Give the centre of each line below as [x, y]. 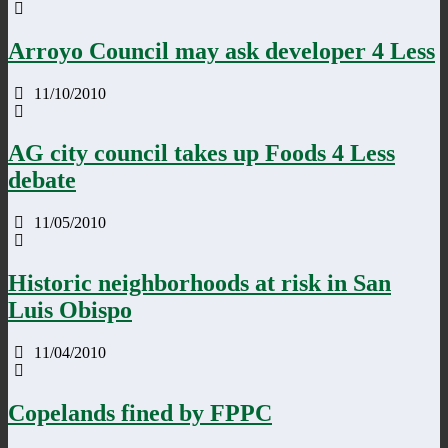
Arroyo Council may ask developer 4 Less [221, 50]
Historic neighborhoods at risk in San [199, 283]
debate [42, 180]
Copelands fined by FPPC [140, 413]
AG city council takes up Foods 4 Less [201, 153]
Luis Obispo [70, 310]
